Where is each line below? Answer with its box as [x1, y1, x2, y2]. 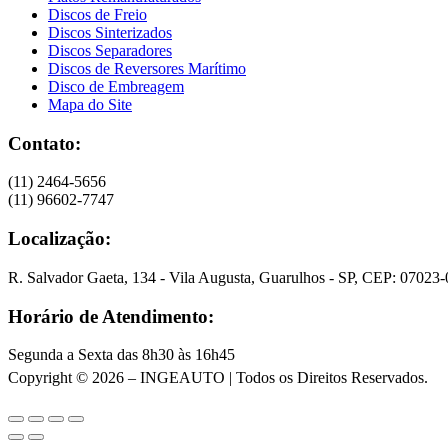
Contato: [8, 132, 81, 154]
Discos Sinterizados [48, 24, 172, 42]
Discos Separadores [48, 42, 172, 60]
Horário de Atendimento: [8, 305, 214, 327]
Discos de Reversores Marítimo [48, 60, 246, 78]
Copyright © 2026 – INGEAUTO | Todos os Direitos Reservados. [8, 369, 428, 387]
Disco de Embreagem [48, 78, 184, 96]
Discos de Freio [48, 6, 147, 24]
